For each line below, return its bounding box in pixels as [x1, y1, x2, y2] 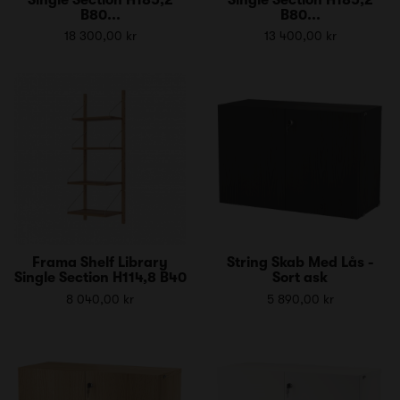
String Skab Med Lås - [226, 254, 374, 271]
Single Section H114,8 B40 [13, 269, 187, 286]
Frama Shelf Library [32, 254, 168, 271]
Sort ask [272, 269, 328, 286]
